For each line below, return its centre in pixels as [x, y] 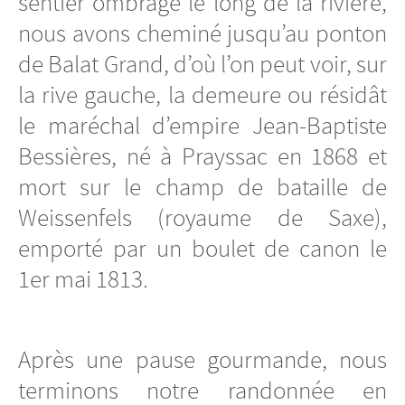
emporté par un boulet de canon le [202, 249]
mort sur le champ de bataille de [202, 188]
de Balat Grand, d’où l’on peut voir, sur [202, 65]
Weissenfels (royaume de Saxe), [202, 218]
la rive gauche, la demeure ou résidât [202, 95]
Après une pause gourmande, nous [202, 359]
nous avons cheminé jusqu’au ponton [202, 34]
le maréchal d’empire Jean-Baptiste [202, 126]
